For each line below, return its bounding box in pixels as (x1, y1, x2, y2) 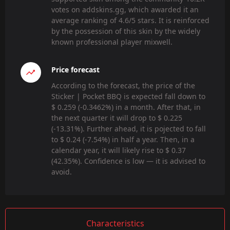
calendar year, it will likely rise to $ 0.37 (51, 145, 186, 156)
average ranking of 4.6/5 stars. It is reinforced (51, 15, 209, 25)
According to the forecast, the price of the (51, 81, 195, 91)
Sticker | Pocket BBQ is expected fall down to (51, 91, 205, 102)
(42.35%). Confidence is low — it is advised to (51, 156, 205, 166)
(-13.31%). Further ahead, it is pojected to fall (51, 124, 206, 134)
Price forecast (51, 65, 100, 75)
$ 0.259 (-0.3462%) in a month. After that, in (51, 102, 201, 112)
